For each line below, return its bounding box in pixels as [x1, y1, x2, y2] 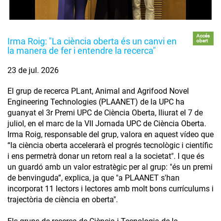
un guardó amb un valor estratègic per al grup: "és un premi [7, 162, 213, 172]
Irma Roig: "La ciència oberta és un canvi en [7, 36, 177, 46]
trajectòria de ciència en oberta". [7, 194, 118, 204]
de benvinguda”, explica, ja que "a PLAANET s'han [7, 173, 180, 183]
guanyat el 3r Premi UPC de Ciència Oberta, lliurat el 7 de [7, 108, 203, 117]
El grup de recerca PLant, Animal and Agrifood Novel [7, 86, 189, 96]
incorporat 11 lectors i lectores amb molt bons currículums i [7, 184, 214, 193]
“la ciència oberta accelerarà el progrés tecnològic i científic [7, 140, 213, 150]
